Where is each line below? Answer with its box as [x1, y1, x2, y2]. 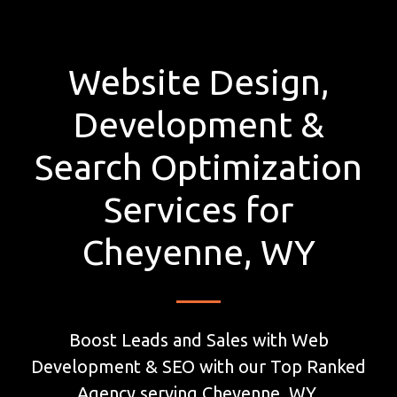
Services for [104, 190, 293, 230]
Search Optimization [35, 147, 362, 188]
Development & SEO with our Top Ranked [31, 355, 366, 377]
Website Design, [67, 62, 330, 103]
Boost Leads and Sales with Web [68, 329, 329, 350]
